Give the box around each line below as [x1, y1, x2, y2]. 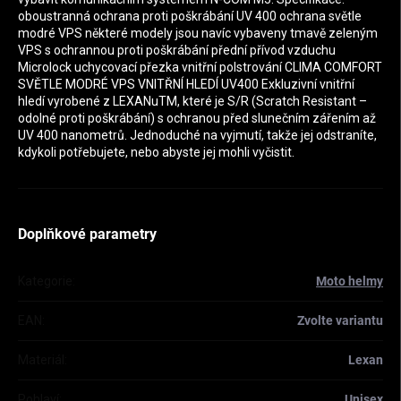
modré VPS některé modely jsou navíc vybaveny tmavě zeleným [18, 26, 378, 41]
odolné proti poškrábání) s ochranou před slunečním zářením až [18, 111, 376, 126]
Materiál [18, 353, 64, 368]
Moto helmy [316, 274, 383, 289]
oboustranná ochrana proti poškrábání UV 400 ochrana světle [18, 9, 362, 24]
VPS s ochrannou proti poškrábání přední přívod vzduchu [18, 43, 338, 58]
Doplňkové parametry [18, 226, 157, 243]
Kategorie [18, 274, 73, 289]
